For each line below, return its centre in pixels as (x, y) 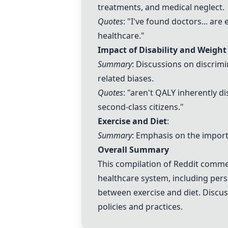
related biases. (126, 78)
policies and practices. (140, 207)
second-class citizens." (141, 107)
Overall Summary (133, 150)
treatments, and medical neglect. (161, 7)
